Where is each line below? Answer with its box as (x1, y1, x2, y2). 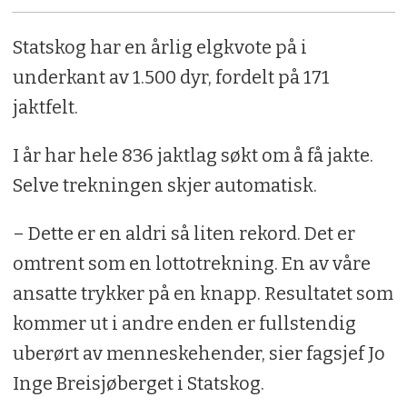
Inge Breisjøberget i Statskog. (12, 372, 264, 394)
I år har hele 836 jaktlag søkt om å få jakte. (12, 144, 373, 166)
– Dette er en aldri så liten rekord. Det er (12, 222, 355, 244)
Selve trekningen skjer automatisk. (12, 174, 317, 196)
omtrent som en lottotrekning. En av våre (12, 252, 371, 274)
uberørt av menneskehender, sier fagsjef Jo (12, 342, 385, 364)
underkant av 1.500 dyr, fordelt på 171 (12, 65, 330, 88)
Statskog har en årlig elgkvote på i (12, 35, 307, 58)
